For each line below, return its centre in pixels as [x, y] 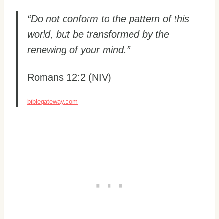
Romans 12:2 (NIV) [69, 77]
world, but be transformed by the [98, 34]
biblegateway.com [53, 102]
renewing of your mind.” [79, 50]
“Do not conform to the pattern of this [108, 19]
